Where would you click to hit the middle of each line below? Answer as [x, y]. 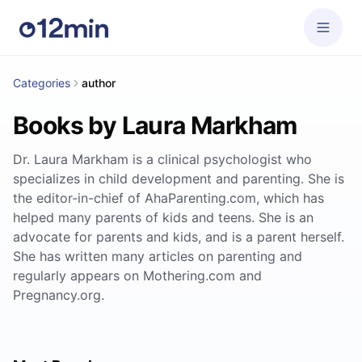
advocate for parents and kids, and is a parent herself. [179, 237]
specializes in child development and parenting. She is [179, 179]
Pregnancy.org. [59, 295]
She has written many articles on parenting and [158, 256]
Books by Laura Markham [155, 125]
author [99, 83]
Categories [42, 83]
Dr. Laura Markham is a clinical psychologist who [162, 159]
